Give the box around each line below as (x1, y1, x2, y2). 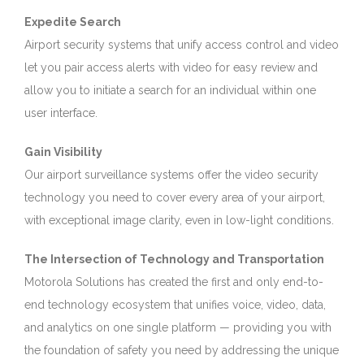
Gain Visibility (24, 145, 102, 159)
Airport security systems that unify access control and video (24, 38, 339, 52)
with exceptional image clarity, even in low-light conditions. (24, 214, 334, 227)
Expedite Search (24, 15, 121, 29)
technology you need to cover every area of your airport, (24, 191, 325, 205)
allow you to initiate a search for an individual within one (24, 84, 316, 97)
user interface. (24, 106, 97, 120)
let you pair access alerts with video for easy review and (24, 61, 318, 75)
